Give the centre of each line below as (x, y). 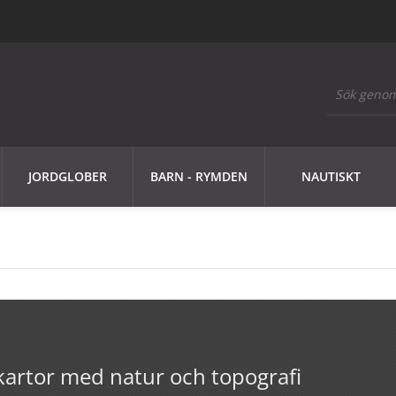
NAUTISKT (331, 176)
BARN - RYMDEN (199, 176)
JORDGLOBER (68, 176)
